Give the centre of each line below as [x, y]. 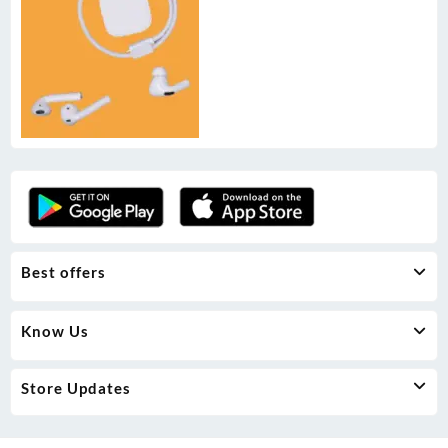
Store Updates [76, 388]
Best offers [63, 272]
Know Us [55, 330]
